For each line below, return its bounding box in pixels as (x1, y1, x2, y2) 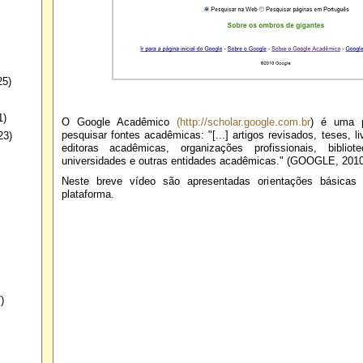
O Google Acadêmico (61, 115, 177, 128)
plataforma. (61, 188, 114, 201)
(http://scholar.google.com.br (176, 115, 310, 128)
